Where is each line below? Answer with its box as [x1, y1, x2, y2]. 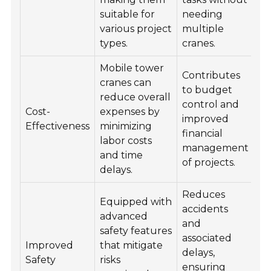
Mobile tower [100, 62, 165, 74]
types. [100, 38, 128, 50]
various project [100, 23, 172, 35]
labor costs [100, 135, 152, 147]
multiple [182, 23, 224, 35]
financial [182, 128, 223, 140]
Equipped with [100, 196, 172, 208]
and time [100, 149, 143, 162]
